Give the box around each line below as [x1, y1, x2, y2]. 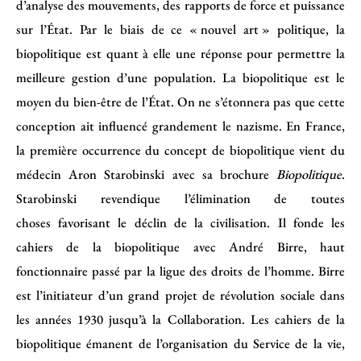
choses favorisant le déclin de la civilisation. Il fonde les [16, 213, 345, 231]
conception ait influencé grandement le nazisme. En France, [16, 116, 345, 135]
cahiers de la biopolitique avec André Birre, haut [16, 237, 345, 255]
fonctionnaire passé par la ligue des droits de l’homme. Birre [16, 261, 345, 280]
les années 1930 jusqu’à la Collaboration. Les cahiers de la [16, 309, 345, 328]
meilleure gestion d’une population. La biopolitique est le [16, 68, 345, 86]
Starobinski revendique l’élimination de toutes [16, 189, 345, 207]
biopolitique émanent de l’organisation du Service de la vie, [16, 334, 345, 352]
